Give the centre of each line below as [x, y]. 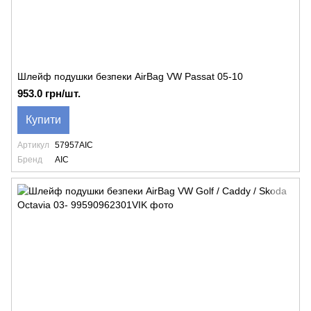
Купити [43, 120]
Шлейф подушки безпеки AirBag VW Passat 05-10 [130, 76]
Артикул [33, 145]
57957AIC [74, 145]
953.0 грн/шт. [49, 93]
